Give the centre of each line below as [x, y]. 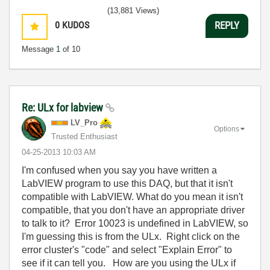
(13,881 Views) [133, 10]
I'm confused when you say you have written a [119, 170]
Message [39, 49]
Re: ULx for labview [64, 107]
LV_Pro [84, 122]
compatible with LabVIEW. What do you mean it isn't [132, 196]
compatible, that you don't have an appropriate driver [133, 210]
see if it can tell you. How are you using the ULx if [129, 263]
